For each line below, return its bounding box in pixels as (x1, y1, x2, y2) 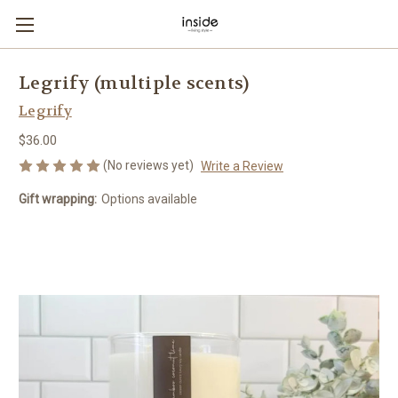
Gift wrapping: (19, 191, 97, 206)
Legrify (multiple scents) (19, 72, 250, 95)
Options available (100, 191, 197, 206)
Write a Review (200, 158, 283, 173)
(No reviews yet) (103, 157, 194, 172)
